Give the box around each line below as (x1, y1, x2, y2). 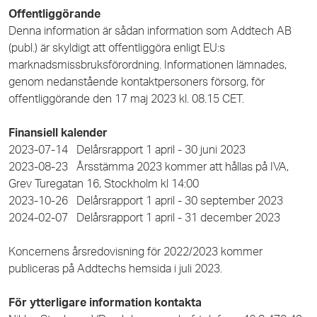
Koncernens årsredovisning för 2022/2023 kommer (8, 246, 263, 258)
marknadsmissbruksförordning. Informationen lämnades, (8, 59, 287, 71)
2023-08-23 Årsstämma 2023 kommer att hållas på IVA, (8, 161, 289, 173)
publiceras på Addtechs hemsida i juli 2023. (8, 263, 222, 275)
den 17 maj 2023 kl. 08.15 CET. (90, 93, 244, 105)
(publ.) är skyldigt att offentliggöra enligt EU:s (8, 42, 225, 54)
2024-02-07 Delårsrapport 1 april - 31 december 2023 (8, 212, 280, 224)
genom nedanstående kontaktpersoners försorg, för (8, 76, 265, 88)
